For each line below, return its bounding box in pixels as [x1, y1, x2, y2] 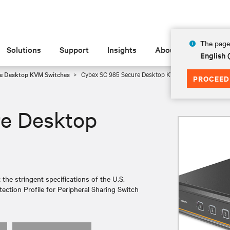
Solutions [7, 44, 42, 55]
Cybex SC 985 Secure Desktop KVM [80, 69, 180, 79]
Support [60, 44, 89, 55]
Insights [107, 44, 137, 55]
